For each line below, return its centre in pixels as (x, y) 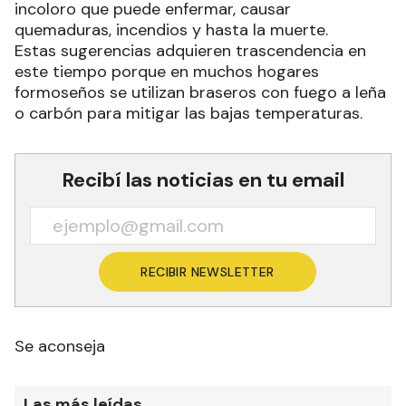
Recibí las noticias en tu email (203, 180)
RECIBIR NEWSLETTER (208, 272)
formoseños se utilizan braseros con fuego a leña (200, 93)
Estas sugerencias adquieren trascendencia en (190, 51)
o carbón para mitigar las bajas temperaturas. (188, 114)
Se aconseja (60, 347)
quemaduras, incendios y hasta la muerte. (171, 30)
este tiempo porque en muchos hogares (167, 72)
